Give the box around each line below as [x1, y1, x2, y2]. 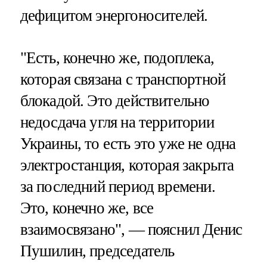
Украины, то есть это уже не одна [20, 134, 236, 153]
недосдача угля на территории [20, 113, 214, 131]
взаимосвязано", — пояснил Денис [20, 220, 243, 238]
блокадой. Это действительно [20, 91, 210, 110]
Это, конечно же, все [20, 198, 154, 217]
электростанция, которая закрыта [20, 156, 234, 174]
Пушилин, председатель [20, 241, 175, 260]
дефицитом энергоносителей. [20, 6, 208, 24]
